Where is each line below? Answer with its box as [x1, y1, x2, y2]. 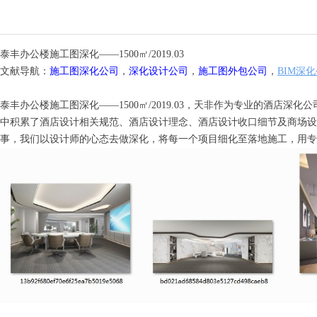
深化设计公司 [129, 66, 188, 76]
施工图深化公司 [50, 66, 119, 76]
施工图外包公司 [198, 66, 267, 76]
